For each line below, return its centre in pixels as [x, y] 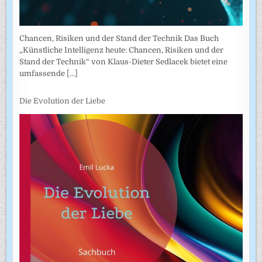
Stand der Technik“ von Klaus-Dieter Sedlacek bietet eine [124, 62]
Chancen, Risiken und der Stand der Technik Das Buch [119, 39]
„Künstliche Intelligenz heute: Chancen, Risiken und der [122, 50]
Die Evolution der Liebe [63, 101]
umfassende [43, 74]
